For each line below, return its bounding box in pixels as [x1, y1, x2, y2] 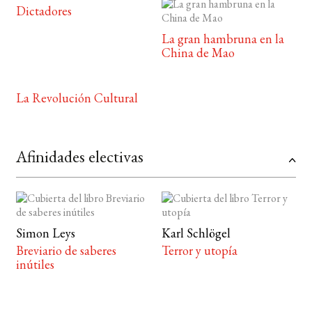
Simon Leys [15, 224, 75, 241]
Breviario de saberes [15, 242, 116, 258]
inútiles [15, 256, 54, 272]
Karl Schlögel [162, 224, 231, 241]
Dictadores [15, 2, 72, 19]
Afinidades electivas [15, 145, 143, 167]
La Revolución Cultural [15, 89, 138, 106]
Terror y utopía [162, 242, 238, 258]
